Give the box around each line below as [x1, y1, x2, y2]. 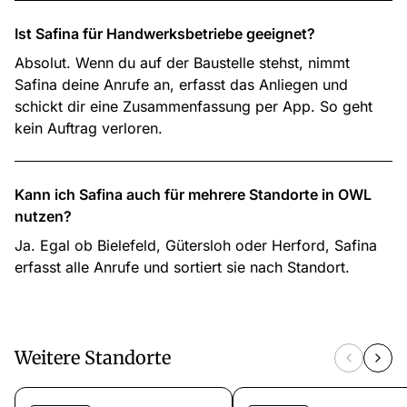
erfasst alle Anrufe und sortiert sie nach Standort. [15, 258, 350, 276]
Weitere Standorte [15, 346, 171, 369]
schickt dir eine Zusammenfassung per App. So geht [15, 97, 372, 115]
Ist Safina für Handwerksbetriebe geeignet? [15, 25, 315, 43]
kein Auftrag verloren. [15, 119, 163, 137]
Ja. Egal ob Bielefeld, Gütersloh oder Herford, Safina [15, 236, 377, 254]
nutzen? [15, 207, 72, 225]
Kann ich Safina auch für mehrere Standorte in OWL [15, 185, 372, 203]
